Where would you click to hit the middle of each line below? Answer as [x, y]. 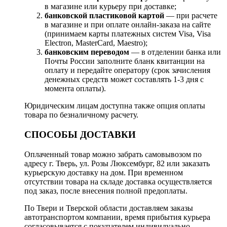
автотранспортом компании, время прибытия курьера [117, 217]
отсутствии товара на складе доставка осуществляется [118, 181]
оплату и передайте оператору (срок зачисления [127, 70]
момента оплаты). [75, 89]
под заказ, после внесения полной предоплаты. [106, 191]
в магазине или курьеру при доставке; [110, 7]
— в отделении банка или [175, 52]
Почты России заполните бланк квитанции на [125, 61]
